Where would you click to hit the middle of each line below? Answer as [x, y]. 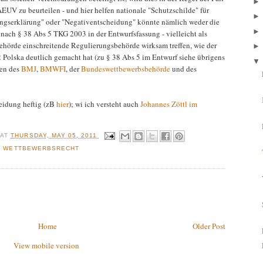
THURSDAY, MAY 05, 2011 [55, 136]
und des [183, 69]
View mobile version [46, 246]
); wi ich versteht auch [104, 104]
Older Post [209, 226]
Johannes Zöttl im [169, 104]
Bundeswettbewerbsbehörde [126, 69]
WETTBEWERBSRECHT [41, 149]
